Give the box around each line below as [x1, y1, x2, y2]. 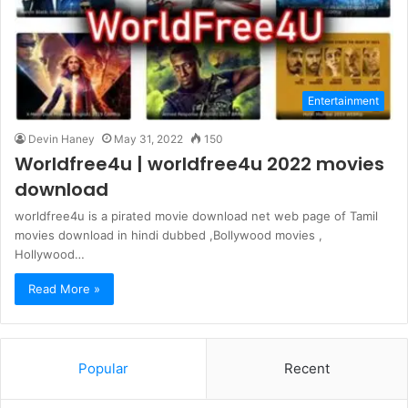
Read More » [28, 280, 100, 296]
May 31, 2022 [114, 131, 183, 146]
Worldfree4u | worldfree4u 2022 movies [15, 150, 384, 177]
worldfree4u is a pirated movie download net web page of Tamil [15, 208, 378, 223]
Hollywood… [15, 246, 85, 261]
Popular [78, 359, 128, 377]
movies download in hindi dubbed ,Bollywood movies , [15, 227, 322, 242]
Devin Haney [28, 131, 95, 146]
